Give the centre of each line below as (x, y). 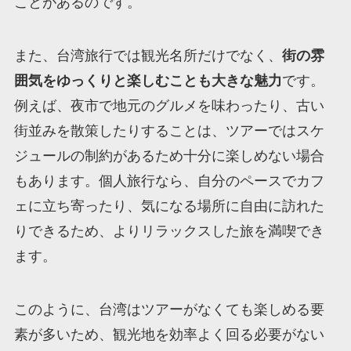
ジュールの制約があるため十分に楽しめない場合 (169, 156)
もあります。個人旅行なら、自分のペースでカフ (169, 181)
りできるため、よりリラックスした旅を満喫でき (169, 232)
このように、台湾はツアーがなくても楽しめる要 (169, 310)
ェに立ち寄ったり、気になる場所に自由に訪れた (169, 206)
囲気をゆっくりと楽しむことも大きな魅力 (148, 81)
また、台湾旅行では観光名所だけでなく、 (148, 56)
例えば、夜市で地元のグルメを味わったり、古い (169, 106)
